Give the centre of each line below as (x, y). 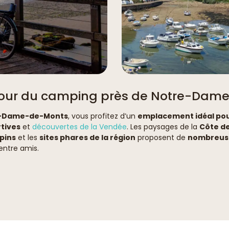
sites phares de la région (87, 137)
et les (28, 137)
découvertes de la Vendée (79, 127)
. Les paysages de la (163, 127)
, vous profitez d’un (103, 116)
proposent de (162, 137)
